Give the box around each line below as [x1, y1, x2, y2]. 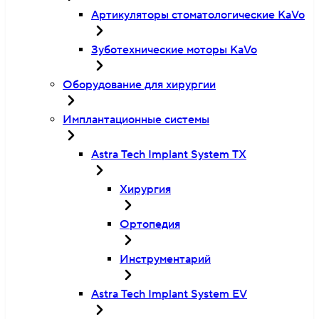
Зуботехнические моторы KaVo [91, 43, 257, 57]
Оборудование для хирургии [63, 78, 216, 92]
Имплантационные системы [63, 113, 209, 127]
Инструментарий [120, 252, 211, 266]
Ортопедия [120, 217, 180, 231]
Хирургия [120, 182, 171, 197]
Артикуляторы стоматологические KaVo [91, 8, 305, 22]
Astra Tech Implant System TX [91, 147, 246, 162]
